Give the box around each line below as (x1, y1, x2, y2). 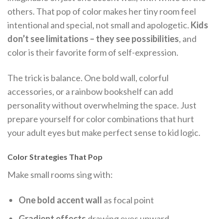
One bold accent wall (19, 194, 103, 205)
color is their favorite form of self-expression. (7, 47, 178, 58)
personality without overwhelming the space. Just (7, 99, 197, 110)
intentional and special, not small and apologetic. (7, 20, 191, 31)
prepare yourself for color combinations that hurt (7, 113, 194, 124)
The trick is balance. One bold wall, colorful (7, 72, 169, 83)
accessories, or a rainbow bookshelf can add (7, 86, 173, 97)
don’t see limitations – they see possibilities (7, 33, 179, 44)
